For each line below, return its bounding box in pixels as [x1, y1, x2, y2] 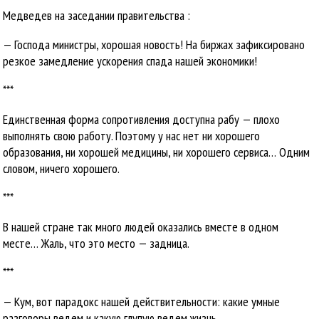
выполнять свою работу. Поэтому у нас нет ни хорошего [3, 127, 261, 144]
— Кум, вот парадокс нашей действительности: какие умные [3, 293, 281, 310]
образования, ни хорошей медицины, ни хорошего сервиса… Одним [3, 144, 310, 160]
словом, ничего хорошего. [3, 160, 120, 177]
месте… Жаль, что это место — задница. [3, 235, 190, 251]
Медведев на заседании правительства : [3, 7, 191, 23]
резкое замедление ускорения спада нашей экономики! [3, 53, 258, 69]
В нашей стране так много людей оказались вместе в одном [3, 219, 279, 235]
